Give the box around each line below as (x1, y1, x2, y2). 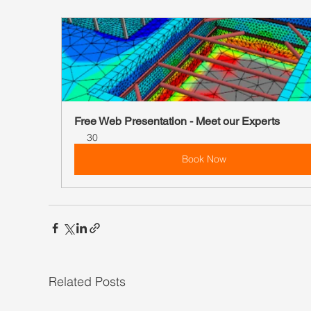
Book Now (182, 152, 226, 165)
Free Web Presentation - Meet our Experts (74, 114, 280, 128)
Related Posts (49, 273, 126, 289)
